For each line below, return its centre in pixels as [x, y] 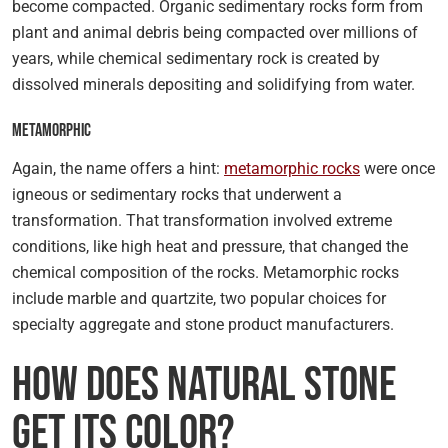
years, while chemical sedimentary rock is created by [196, 58]
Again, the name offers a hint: [118, 168]
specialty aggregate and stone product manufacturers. [203, 324]
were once [397, 168]
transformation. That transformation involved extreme [202, 220]
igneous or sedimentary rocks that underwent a [177, 194]
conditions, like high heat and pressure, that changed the [210, 246]
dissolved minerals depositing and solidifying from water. [213, 84]
